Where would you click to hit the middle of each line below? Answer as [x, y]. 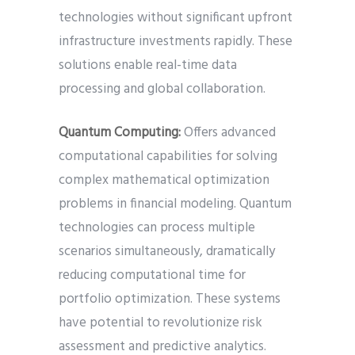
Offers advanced [230, 133]
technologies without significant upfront [176, 18]
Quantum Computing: [121, 133]
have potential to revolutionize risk [160, 323]
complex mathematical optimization [164, 181]
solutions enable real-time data [148, 66]
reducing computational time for [152, 276]
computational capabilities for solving [168, 157]
